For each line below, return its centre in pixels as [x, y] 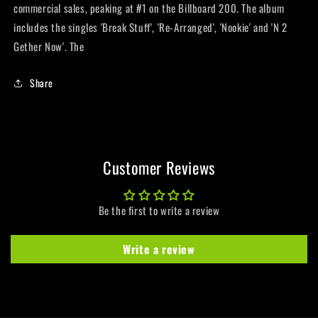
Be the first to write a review [159, 210]
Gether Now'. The [49, 46]
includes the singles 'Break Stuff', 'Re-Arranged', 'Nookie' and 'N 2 [150, 27]
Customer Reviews [159, 168]
